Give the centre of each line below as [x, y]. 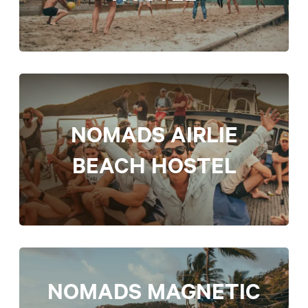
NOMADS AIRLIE [154, 134]
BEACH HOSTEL [154, 165]
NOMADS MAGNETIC [154, 290]
